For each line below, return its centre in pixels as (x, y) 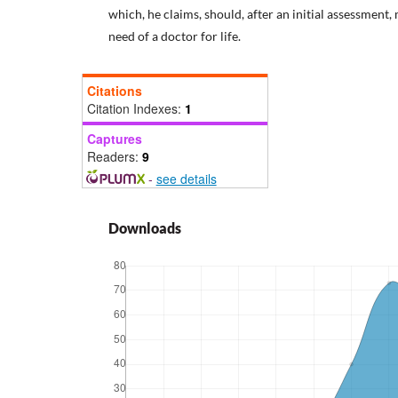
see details (186, 179)
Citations (115, 91)
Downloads (145, 228)
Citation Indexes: (136, 109)
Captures (115, 139)
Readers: (115, 157)
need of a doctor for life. (175, 36)
